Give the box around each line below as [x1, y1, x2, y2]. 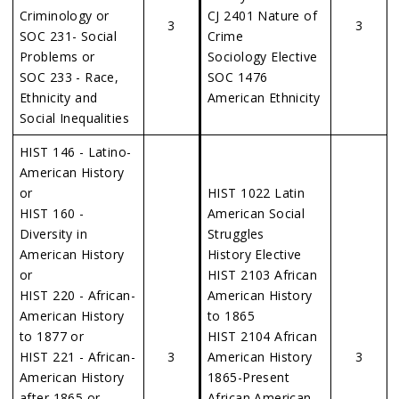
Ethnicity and [20, 89, 98, 106]
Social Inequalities [20, 110, 129, 126]
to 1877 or [20, 328, 85, 345]
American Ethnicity [208, 89, 321, 106]
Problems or [20, 48, 95, 65]
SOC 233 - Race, [20, 69, 119, 85]
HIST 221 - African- [20, 348, 135, 365]
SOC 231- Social [20, 28, 118, 45]
